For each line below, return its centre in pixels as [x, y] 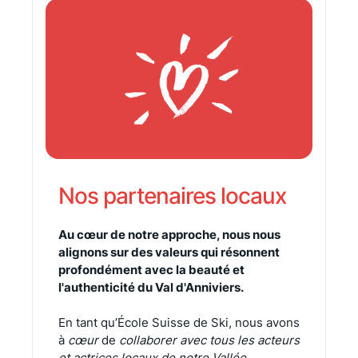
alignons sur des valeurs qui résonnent [169, 252]
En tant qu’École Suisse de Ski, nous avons [179, 322]
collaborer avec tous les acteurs [208, 340]
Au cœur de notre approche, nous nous [169, 234]
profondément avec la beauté [145, 269]
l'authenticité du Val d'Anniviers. [151, 287]
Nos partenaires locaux [172, 195]
